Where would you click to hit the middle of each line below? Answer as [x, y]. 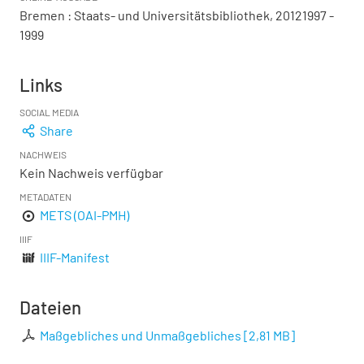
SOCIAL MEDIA [49, 112]
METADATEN [45, 197]
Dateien [50, 307]
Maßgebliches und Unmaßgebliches [141, 335]
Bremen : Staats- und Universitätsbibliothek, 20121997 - [177, 15]
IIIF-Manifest [75, 257]
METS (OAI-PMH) [85, 215]
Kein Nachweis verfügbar [91, 173]
